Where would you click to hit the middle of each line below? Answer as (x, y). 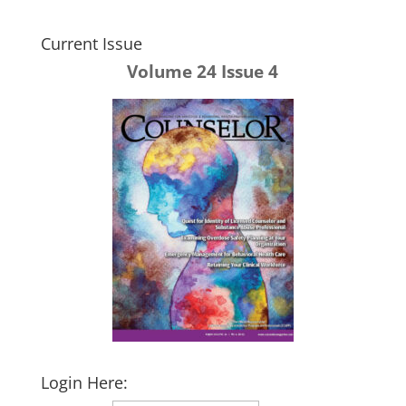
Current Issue (91, 44)
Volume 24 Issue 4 (203, 72)
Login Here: (84, 382)
